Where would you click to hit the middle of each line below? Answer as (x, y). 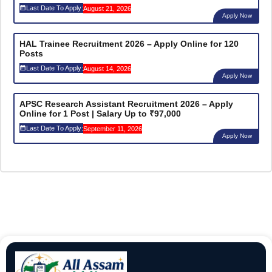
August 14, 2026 (107, 69)
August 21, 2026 (107, 9)
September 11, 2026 (112, 129)
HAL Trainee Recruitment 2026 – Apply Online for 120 (129, 44)
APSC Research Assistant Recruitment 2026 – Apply (126, 104)
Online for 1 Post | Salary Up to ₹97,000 (100, 114)
